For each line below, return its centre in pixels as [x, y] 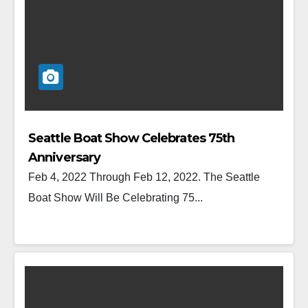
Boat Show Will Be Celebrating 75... [115, 197]
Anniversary [65, 157]
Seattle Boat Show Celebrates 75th [132, 138]
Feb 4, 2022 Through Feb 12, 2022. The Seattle [144, 177]
